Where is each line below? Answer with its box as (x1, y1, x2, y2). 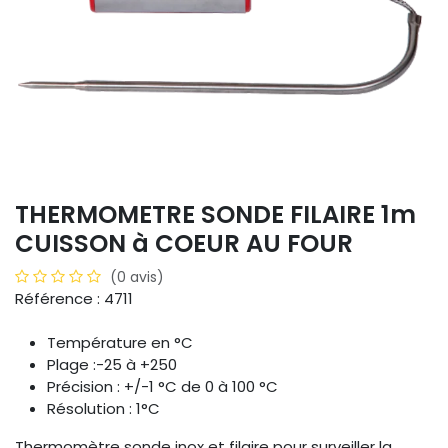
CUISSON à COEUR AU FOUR (15, 226, 353, 262)
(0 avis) (110, 267, 164, 288)
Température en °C (47, 332, 193, 354)
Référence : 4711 (15, 288, 133, 310)
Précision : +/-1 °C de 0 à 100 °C (47, 376, 278, 398)
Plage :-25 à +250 (47, 354, 177, 376)
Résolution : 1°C (47, 398, 160, 420)
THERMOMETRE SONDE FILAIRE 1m (15, 197, 416, 233)
